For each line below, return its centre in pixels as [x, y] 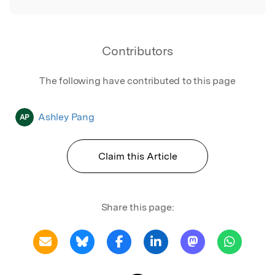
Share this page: [137, 207]
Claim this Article [137, 156]
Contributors [137, 51]
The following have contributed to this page [137, 80]
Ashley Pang [66, 117]
